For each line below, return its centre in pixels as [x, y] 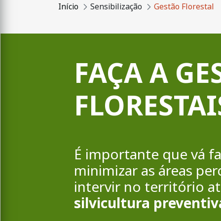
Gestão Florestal [184, 7]
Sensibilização [116, 7]
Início [68, 7]
